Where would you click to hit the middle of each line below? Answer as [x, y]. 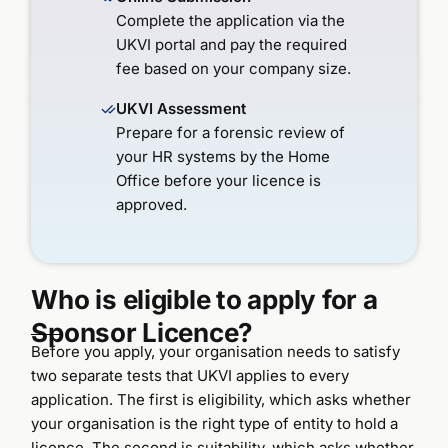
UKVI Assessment [181, 108]
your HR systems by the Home [223, 156]
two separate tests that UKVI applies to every [190, 375]
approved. [152, 204]
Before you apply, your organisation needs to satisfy [216, 351]
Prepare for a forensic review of [231, 132]
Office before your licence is [219, 180]
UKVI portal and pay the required [232, 44]
